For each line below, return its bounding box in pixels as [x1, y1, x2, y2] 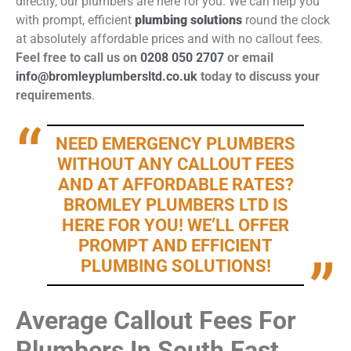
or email [224, 49, 273, 65]
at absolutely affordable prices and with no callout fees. [16, 31, 323, 46]
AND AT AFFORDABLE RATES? [57, 174, 294, 194]
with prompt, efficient [16, 12, 135, 27]
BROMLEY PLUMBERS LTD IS [63, 194, 288, 215]
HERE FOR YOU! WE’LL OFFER [62, 215, 289, 235]
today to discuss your [197, 68, 320, 84]
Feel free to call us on [16, 49, 140, 65]
